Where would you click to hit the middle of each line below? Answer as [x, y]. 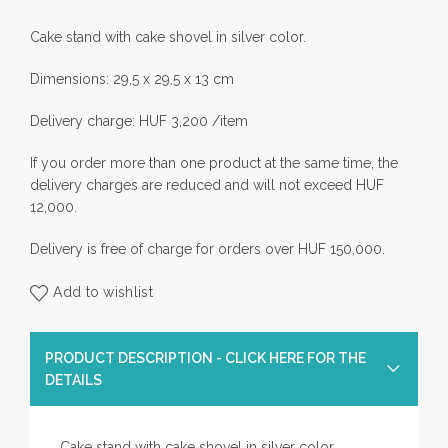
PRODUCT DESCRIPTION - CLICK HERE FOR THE [205, 358]
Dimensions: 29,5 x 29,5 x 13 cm [132, 79]
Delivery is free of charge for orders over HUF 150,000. [207, 249]
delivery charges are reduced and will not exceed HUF [207, 185]
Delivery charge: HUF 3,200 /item [139, 121]
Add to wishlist [103, 292]
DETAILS [73, 380]
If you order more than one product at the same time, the [214, 163]
